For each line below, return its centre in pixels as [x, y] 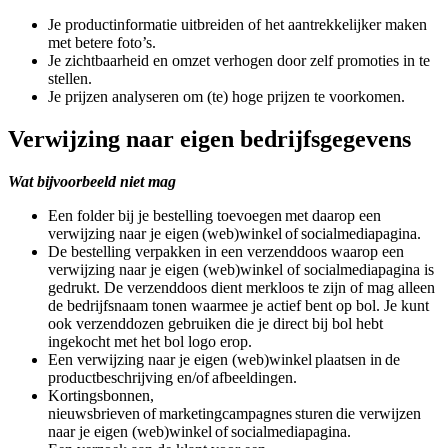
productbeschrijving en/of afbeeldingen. [172, 378]
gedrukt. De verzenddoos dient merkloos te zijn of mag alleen [241, 288]
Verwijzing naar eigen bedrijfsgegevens [209, 139]
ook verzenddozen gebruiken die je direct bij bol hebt [215, 324]
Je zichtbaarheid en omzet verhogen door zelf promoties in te [239, 61]
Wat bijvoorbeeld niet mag [92, 182]
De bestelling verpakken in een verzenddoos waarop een [226, 252]
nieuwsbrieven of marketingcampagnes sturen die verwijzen [234, 414]
